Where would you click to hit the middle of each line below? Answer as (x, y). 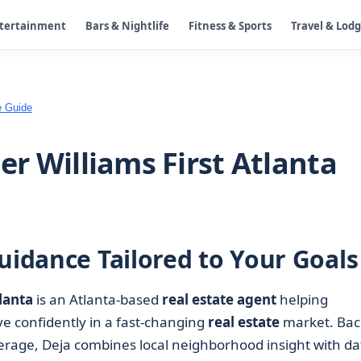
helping (302, 299)
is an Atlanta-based (97, 299)
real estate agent (219, 299)
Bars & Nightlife (127, 25)
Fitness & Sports (230, 25)
